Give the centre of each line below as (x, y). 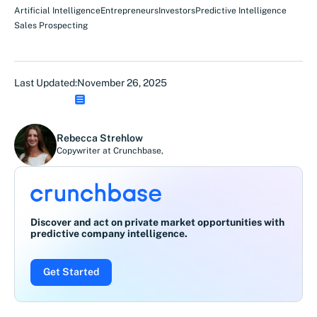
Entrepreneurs (129, 10)
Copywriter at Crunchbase (109, 151)
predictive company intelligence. (109, 233)
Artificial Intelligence (57, 10)
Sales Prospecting (51, 25)
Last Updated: (46, 82)
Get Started (71, 271)
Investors (177, 10)
